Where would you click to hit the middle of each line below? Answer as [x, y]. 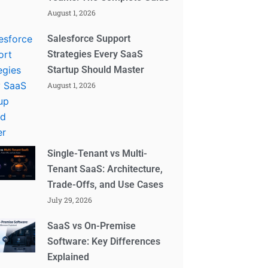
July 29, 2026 [70, 200]
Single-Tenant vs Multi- [98, 153]
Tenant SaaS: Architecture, [105, 169]
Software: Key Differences [104, 241]
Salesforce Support [89, 38]
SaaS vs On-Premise [92, 226]
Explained [68, 257]
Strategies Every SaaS [95, 54]
